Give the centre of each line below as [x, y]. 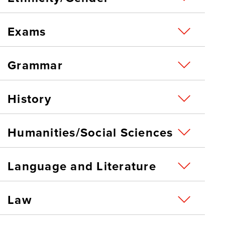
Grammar [35, 66]
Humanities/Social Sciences [90, 133]
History [29, 99]
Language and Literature [82, 166]
